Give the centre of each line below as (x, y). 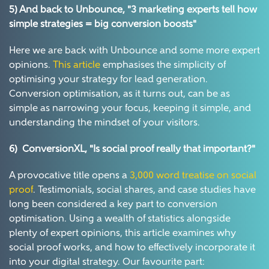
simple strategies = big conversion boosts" (103, 25)
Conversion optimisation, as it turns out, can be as (119, 95)
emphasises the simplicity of (163, 66)
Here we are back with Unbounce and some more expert (134, 51)
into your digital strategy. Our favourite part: (107, 263)
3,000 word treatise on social (193, 176)
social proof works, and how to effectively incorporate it (132, 248)
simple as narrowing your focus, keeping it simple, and (130, 109)
